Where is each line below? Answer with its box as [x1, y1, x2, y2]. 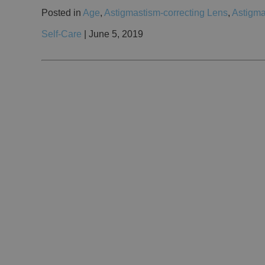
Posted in [41, 8, 83, 18]
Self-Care [41, 29, 82, 40]
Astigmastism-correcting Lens [104, 8, 228, 18]
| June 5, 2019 [82, 29, 143, 40]
